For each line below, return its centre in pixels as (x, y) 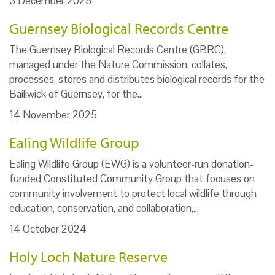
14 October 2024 (48, 229)
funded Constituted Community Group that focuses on (132, 179)
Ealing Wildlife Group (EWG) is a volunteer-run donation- (131, 164)
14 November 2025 (53, 115)
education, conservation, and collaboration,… (104, 208)
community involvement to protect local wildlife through (133, 194)
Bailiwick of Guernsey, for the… (76, 94)
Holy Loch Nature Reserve (88, 257)
